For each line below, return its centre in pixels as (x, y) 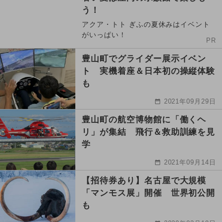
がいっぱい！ (104, 34)
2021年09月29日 (190, 101)
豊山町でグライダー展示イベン (144, 58)
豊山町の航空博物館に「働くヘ (144, 119)
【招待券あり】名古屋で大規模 (144, 180)
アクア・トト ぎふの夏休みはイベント (146, 24)
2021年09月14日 (190, 162)
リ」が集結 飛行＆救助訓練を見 (149, 132)
